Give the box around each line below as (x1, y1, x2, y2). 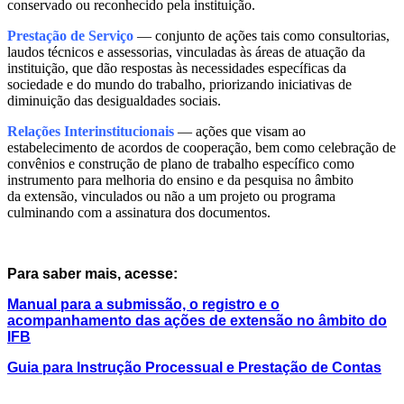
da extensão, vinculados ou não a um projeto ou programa (7, 188, 335, 205)
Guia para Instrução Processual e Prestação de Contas (7, 360, 381, 376)
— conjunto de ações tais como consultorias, (133, 28, 390, 44)
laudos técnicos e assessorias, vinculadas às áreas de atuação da (7, 44, 365, 60)
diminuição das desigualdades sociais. (7, 93, 221, 109)
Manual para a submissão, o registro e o (7, 297, 280, 313)
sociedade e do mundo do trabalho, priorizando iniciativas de (7, 77, 352, 93)
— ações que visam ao (174, 124, 306, 140)
